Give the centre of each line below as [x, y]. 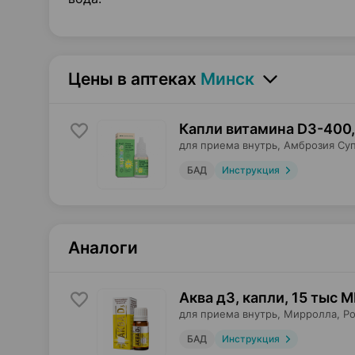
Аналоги [103, 248]
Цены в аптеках [132, 79]
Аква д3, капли [232, 298]
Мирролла [310, 314]
